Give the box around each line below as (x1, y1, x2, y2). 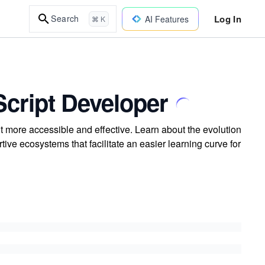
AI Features (144, 12, 189, 25)
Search (51, 12, 79, 24)
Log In (214, 12, 241, 25)
